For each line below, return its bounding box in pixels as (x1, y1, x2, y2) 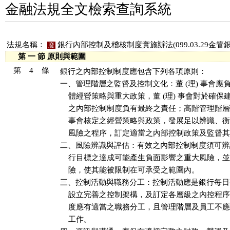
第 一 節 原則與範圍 (6, 52, 86, 61)
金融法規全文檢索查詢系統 (5, 2, 171, 17)
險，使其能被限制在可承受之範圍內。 (60, 166, 199, 174)
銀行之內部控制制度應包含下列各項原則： (60, 67, 206, 75)
